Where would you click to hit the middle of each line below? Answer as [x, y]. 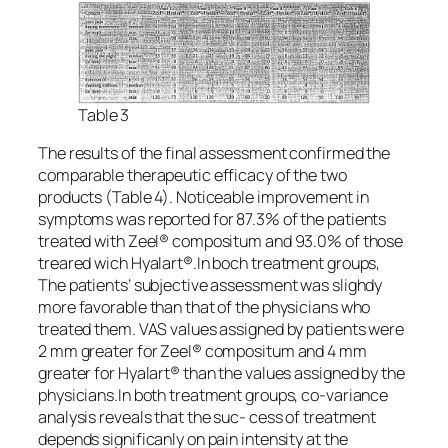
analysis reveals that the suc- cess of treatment [207, 417]
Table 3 [104, 115]
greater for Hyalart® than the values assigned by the [221, 373]
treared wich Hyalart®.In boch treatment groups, [209, 263]
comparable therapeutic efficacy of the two [192, 175]
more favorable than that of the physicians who [204, 307]
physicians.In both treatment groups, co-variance [213, 395]
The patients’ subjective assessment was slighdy [210, 285]
